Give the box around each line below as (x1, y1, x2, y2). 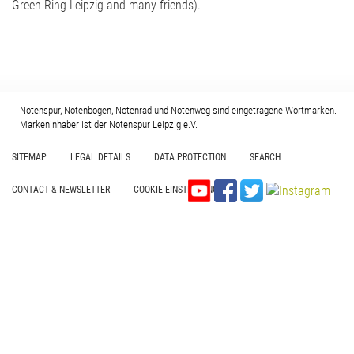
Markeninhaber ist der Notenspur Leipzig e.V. (20, 119, 198, 130)
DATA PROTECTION (154, 152, 226, 163)
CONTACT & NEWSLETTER (12, 184, 110, 195)
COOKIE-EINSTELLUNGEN (134, 184, 228, 195)
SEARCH (250, 152, 281, 163)
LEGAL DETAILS (70, 152, 130, 163)
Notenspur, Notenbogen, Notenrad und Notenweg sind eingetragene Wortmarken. (20, 104, 337, 116)
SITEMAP (12, 152, 47, 163)
